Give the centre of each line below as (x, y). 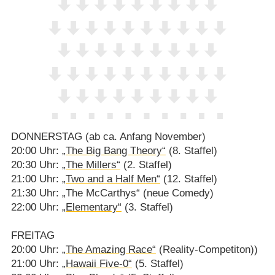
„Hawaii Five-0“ (97, 264)
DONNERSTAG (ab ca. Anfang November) (108, 137)
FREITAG (33, 236)
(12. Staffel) (188, 179)
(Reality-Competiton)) (207, 250)
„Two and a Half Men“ (111, 179)
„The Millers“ (91, 165)
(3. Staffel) (147, 207)
